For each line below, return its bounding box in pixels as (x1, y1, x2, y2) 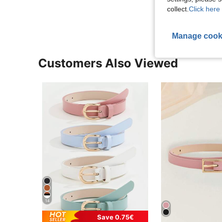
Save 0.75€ (97, 213, 134, 221)
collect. (167, 5, 189, 13)
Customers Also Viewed (38, 55, 178, 70)
